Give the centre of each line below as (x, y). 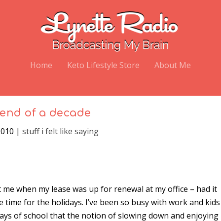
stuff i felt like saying (60, 131)
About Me (173, 65)
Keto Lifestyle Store (103, 65)
